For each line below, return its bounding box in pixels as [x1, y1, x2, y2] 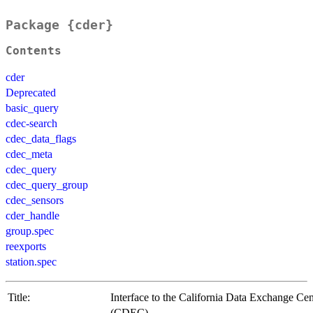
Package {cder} [6, 17, 113, 33]
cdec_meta [6, 148, 52, 161]
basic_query [6, 102, 59, 115]
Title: [8, 291, 30, 304]
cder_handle [6, 210, 59, 222]
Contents [6, 45, 61, 58]
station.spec [6, 256, 57, 268]
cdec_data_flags [6, 133, 76, 145]
